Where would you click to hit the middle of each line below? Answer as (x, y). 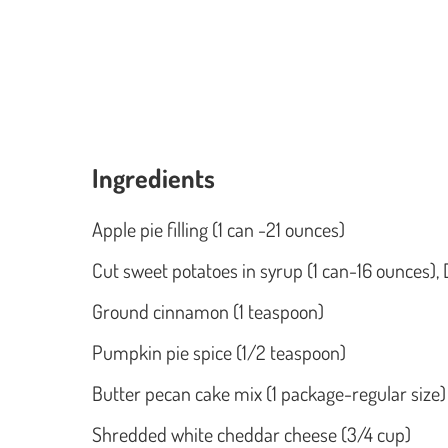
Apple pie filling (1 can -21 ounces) (220, 228)
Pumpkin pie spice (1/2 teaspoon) (221, 351)
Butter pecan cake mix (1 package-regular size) (269, 392)
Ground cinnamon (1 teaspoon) (208, 310)
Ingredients (153, 177)
